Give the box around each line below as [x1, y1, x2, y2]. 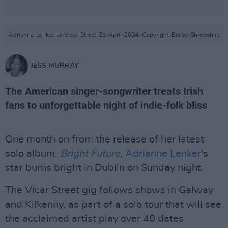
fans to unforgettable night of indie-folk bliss [5, 99, 207, 111]
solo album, [5, 149, 60, 159]
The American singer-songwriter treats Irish [5, 85, 203, 97]
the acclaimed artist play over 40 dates [5, 214, 184, 224]
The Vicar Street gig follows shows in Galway [5, 185, 213, 195]
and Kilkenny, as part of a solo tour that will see [5, 199, 221, 210]
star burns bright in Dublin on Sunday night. [5, 163, 204, 173]
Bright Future [60, 149, 120, 159]
